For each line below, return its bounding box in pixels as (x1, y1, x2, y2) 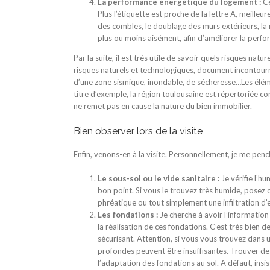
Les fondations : (98, 209, 158, 219)
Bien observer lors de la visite (74, 125, 202, 137)
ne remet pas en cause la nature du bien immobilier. (74, 101, 252, 111)
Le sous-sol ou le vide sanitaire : (98, 173, 219, 183)
